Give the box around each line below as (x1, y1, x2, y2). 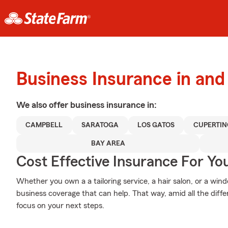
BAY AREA (91, 140, 125, 147)
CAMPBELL (25, 122, 63, 129)
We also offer (16, 100, 70, 109)
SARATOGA (81, 122, 119, 129)
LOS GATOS (137, 122, 175, 129)
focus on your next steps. (16, 202, 104, 210)
